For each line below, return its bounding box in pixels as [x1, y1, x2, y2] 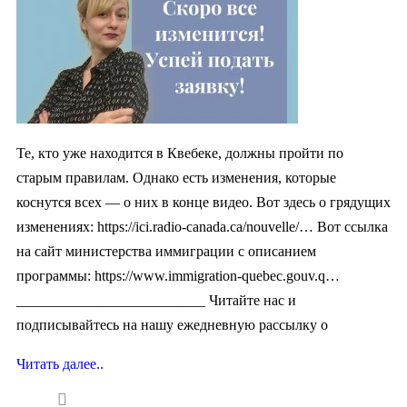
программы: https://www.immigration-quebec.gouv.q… [16, 267, 340, 283]
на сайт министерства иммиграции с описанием [16, 243, 316, 259]
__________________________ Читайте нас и [16, 292, 296, 308]
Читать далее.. [16, 355, 104, 372]
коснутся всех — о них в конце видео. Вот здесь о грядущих [16, 194, 391, 210]
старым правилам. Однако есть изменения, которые [16, 169, 336, 185]
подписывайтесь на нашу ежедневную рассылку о [16, 316, 328, 333]
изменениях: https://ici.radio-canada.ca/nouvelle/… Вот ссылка [16, 218, 388, 234]
